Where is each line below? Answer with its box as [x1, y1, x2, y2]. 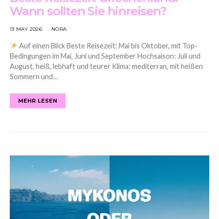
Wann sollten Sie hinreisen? [10, 3, 166, 18]
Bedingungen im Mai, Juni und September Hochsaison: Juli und [10, 51, 200, 60]
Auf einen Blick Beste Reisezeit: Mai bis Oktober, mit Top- [18, 41, 198, 50]
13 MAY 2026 [10, 25, 42, 32]
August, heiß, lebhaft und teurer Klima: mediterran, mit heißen [10, 62, 203, 70]
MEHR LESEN [18, 97, 58, 104]
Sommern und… [10, 72, 58, 81]
